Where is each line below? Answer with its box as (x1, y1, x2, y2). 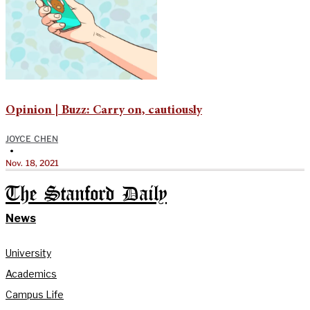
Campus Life (6, 288, 64, 300)
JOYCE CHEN (6, 134, 58, 145)
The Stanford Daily (6, 185, 167, 205)
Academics (6, 267, 57, 280)
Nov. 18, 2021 (6, 158, 60, 169)
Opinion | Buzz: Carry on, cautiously (6, 104, 202, 118)
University (6, 247, 51, 259)
